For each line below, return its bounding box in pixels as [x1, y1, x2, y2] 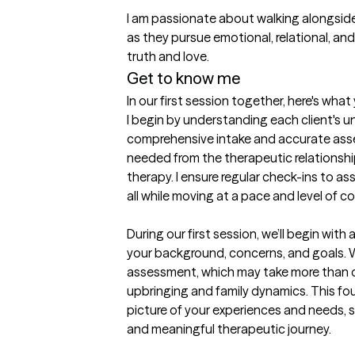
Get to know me [127, 68, 240, 89]
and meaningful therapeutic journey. [127, 321, 331, 338]
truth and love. [127, 48, 209, 65]
